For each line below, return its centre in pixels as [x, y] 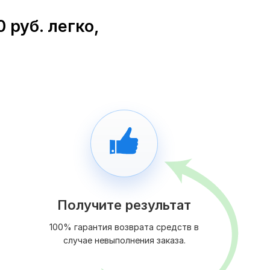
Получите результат [124, 205]
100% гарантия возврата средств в [124, 227]
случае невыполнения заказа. [124, 240]
